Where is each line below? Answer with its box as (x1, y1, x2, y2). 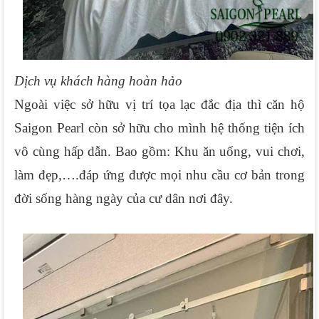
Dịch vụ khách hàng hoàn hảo (14, 73, 182, 88)
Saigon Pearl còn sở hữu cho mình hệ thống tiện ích (14, 120, 305, 135)
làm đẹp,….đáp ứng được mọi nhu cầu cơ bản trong (14, 167, 305, 182)
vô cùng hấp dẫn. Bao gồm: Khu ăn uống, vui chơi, (14, 143, 305, 159)
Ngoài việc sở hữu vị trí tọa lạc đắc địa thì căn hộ (14, 96, 305, 112)
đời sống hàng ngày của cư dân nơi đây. (14, 190, 233, 206)
